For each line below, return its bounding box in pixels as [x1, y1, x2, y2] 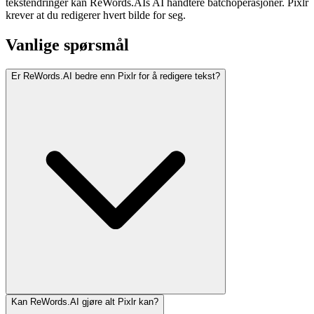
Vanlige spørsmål [6, 36, 129, 55]
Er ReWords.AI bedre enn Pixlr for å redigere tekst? [11, 71, 220, 82]
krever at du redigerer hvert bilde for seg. [6, 9, 186, 22]
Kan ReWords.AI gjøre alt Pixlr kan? [11, 296, 158, 308]
